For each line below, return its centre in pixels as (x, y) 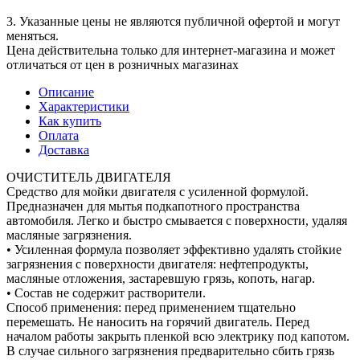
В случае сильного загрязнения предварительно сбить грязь (170, 350)
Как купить (70, 121)
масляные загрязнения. (69, 235)
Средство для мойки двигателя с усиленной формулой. (157, 191)
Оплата (59, 135)
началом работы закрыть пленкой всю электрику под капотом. (178, 336)
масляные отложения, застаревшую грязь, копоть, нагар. (161, 278)
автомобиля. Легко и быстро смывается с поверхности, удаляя (177, 220)
